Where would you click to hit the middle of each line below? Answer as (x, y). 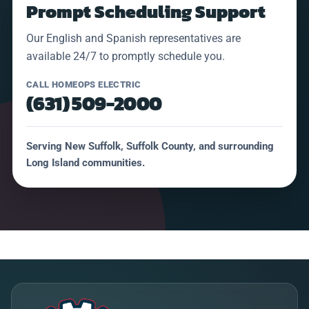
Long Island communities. (86, 162)
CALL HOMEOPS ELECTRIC (84, 84)
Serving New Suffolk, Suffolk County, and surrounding (150, 146)
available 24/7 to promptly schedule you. (126, 56)
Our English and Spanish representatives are (133, 38)
